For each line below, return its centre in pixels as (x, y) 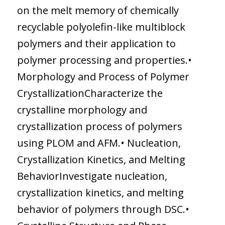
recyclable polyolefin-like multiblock (101, 27)
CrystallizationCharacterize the (90, 93)
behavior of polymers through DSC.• (103, 209)
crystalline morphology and (82, 109)
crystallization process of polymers (99, 126)
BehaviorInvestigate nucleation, (92, 176)
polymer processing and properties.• (104, 60)
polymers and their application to (96, 43)
